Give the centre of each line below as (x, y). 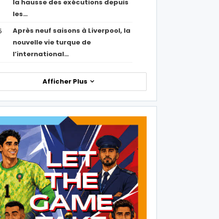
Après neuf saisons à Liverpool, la (72, 31)
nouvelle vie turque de (52, 42)
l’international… (41, 54)
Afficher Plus (66, 81)
